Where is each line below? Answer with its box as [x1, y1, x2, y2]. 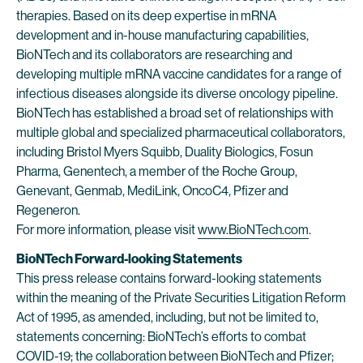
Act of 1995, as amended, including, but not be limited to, [16, 310, 318, 325]
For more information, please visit [16, 222, 198, 237]
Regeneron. [16, 203, 80, 218]
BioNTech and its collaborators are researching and [16, 47, 293, 62]
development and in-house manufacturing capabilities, [16, 28, 309, 43]
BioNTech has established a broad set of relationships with [16, 105, 333, 121]
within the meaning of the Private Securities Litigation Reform [16, 290, 346, 305]
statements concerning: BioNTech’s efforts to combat [16, 329, 306, 344]
